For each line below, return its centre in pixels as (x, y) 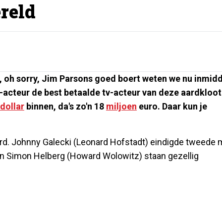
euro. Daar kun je (172, 106)
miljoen (121, 106)
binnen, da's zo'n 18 (65, 106)
